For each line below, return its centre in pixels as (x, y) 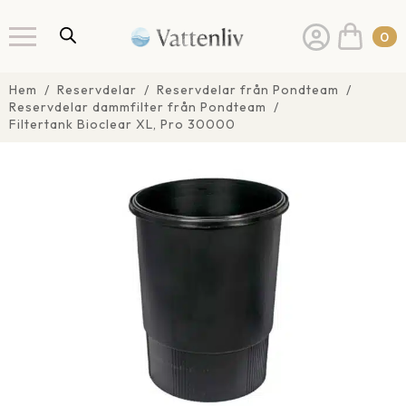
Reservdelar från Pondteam (248, 90)
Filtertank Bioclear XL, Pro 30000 (122, 124)
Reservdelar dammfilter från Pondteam (138, 107)
